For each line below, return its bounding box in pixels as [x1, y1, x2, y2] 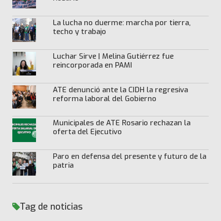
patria [52, 160, 74, 171]
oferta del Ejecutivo [52, 127, 126, 137]
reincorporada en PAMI [52, 60, 132, 70]
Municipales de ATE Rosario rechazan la [52, 118, 190, 128]
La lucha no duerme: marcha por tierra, [52, 18, 190, 28]
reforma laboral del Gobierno [52, 93, 156, 104]
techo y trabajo [52, 27, 106, 37]
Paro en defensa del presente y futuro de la [52, 151, 206, 162]
